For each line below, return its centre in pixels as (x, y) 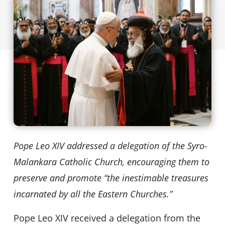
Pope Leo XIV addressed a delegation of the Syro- (110, 146)
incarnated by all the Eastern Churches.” (93, 194)
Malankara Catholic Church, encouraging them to (111, 162)
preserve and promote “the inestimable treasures (111, 178)
